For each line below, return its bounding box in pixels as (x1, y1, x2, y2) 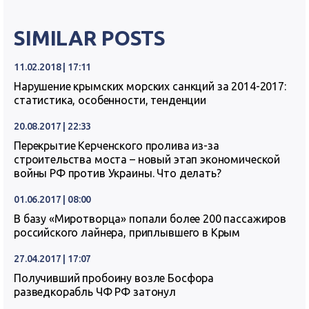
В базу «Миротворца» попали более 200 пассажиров (14, 212, 286, 225)
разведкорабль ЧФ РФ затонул (14, 286, 176, 298)
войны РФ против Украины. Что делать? (14, 167, 221, 179)
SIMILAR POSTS (14, 26, 166, 50)
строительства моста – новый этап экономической (14, 153, 281, 166)
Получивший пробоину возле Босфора (14, 272, 215, 284)
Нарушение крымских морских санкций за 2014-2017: (14, 80, 286, 92)
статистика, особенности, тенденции (14, 94, 206, 106)
